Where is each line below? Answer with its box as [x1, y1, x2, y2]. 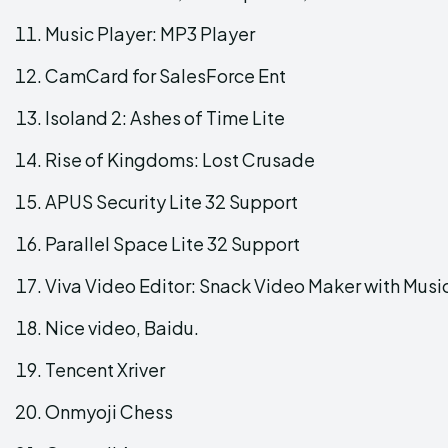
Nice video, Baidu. [45, 315, 199, 339]
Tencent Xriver [45, 357, 165, 381]
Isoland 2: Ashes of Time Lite [45, 105, 285, 129]
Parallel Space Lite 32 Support [45, 231, 300, 255]
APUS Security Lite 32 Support [45, 189, 298, 213]
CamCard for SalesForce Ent [45, 63, 286, 87]
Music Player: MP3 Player [45, 21, 255, 45]
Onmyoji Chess [45, 399, 173, 423]
